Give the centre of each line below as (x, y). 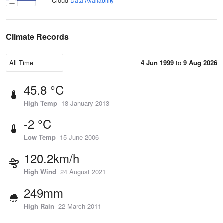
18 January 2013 (85, 103)
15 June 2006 (79, 137)
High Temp (41, 103)
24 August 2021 (83, 171)
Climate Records (37, 37)
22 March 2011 (80, 206)
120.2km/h (52, 158)
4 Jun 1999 (157, 62)
